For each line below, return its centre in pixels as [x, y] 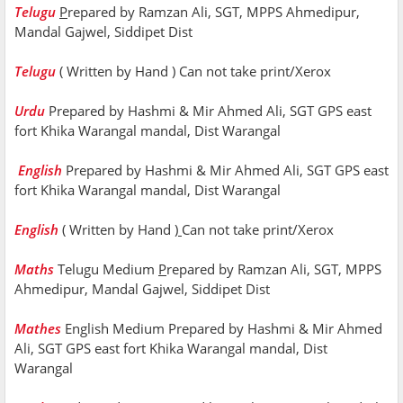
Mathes [38, 328]
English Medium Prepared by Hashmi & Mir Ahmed [224, 328]
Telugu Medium [108, 269]
